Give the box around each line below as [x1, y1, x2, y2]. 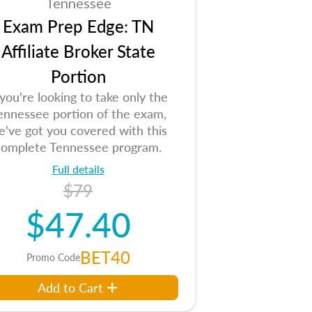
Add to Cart [38, 279, 103, 296]
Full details [52, 161, 104, 177]
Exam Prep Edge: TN [2, 14, 154, 38]
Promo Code [26, 250, 80, 264]
